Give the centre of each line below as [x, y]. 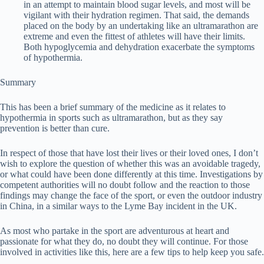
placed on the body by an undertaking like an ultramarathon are [141, 26]
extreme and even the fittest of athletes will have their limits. [134, 37]
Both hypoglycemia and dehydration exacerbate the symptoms [139, 47]
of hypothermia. [53, 58]
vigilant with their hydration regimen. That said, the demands [136, 15]
